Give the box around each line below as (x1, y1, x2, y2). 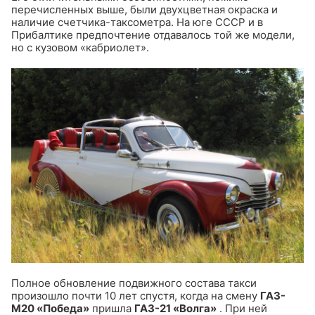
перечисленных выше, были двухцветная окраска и (11, 2, 278, 16)
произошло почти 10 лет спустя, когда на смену (11, 289, 257, 303)
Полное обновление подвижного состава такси (11, 276, 257, 290)
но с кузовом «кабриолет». (11, 40, 149, 54)
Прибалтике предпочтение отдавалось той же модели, (11, 27, 295, 41)
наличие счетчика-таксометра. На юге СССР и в (11, 15, 263, 29)
